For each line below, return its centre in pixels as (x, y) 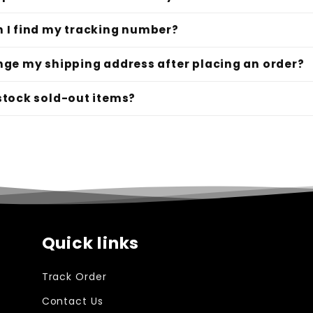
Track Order (74, 276)
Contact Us (73, 301)
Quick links (90, 242)
